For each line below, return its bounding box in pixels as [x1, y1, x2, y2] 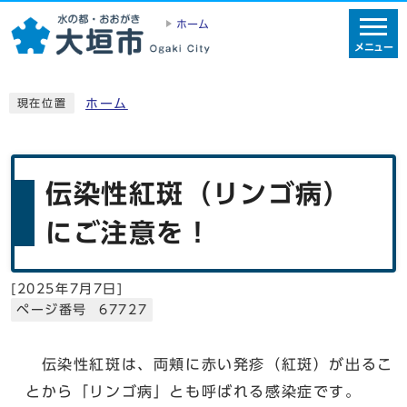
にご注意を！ [45, 219, 213, 245]
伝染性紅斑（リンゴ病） [45, 180, 352, 206]
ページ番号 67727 [16, 303, 148, 316]
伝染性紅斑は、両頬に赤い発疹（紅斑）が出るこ [25, 356, 393, 372]
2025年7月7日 [16, 282, 118, 295]
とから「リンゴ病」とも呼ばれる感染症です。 [25, 383, 362, 399]
